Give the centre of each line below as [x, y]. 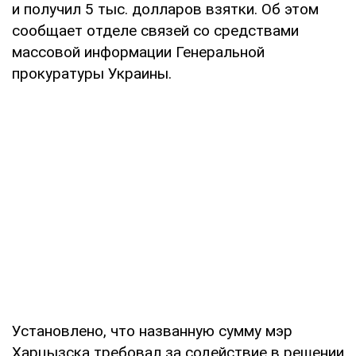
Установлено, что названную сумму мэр [152, 331]
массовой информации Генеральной [138, 52]
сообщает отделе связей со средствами [155, 30]
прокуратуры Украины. [92, 73]
